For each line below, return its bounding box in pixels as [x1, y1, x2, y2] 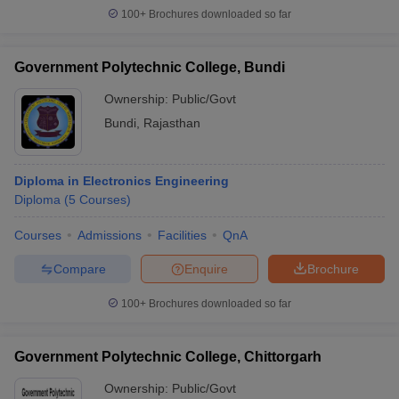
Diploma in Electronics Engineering [14, 174, 229, 188]
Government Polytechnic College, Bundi [14, 60, 285, 75]
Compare [53, 261, 106, 276]
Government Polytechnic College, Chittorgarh [14, 349, 322, 364]
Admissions [77, 228, 142, 242]
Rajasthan [143, 116, 200, 130]
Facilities [158, 228, 207, 242]
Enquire [184, 261, 228, 276]
